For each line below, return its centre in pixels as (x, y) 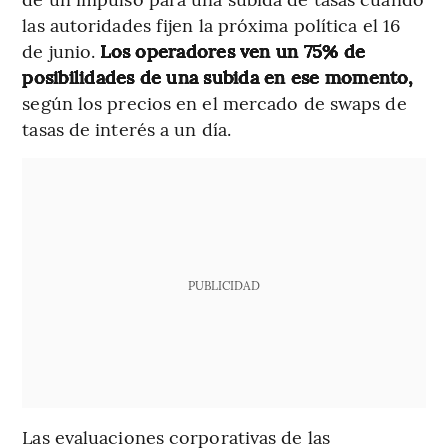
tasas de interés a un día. (126, 129)
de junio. (61, 51)
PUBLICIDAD (223, 285)
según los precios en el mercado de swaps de (214, 103)
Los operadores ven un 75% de (233, 51)
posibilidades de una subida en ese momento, (218, 77)
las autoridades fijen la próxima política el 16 (211, 25)
